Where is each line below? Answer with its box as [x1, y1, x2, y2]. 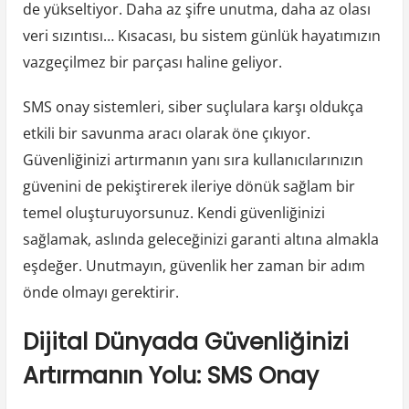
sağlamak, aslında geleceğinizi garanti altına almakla [22, 229, 379, 249]
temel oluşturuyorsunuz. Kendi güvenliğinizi [22, 203, 325, 223]
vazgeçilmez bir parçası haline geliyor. [22, 52, 282, 72]
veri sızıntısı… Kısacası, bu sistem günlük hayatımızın [22, 26, 381, 46]
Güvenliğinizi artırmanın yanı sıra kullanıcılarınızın [22, 150, 363, 170]
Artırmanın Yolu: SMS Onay [22, 359, 319, 392]
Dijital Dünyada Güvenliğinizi [22, 325, 349, 358]
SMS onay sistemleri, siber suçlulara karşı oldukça [22, 97, 363, 117]
